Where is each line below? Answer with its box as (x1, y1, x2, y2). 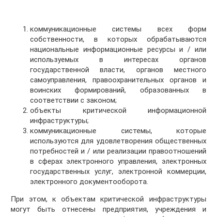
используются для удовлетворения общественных (30, 137, 206, 146)
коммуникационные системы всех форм (30, 25, 206, 34)
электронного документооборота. (30, 177, 149, 186)
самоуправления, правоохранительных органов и (30, 76, 206, 85)
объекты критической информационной (30, 106, 206, 115)
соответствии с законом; (30, 96, 117, 105)
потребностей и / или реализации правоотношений (30, 147, 206, 156)
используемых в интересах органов (30, 55, 206, 64)
